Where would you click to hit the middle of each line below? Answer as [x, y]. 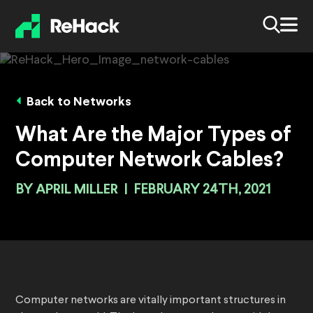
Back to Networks [79, 103]
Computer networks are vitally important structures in [151, 301]
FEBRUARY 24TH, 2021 [202, 190]
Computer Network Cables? [150, 161]
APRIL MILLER [77, 190]
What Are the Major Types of [153, 136]
